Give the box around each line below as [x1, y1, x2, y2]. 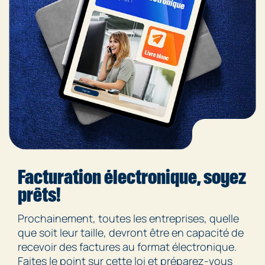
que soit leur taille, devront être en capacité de [18, 225, 244, 240]
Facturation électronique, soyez [18, 164, 246, 189]
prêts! [18, 182, 61, 207]
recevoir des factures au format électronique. [18, 239, 237, 254]
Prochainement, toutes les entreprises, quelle [18, 211, 239, 225]
